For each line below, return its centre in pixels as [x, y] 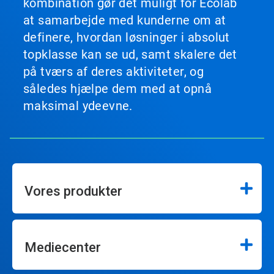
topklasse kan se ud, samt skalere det [130, 54]
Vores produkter [73, 191]
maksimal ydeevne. [78, 106]
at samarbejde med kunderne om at [125, 20]
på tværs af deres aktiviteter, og [114, 72]
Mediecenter [63, 247]
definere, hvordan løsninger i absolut [127, 37]
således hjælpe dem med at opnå [117, 89]
